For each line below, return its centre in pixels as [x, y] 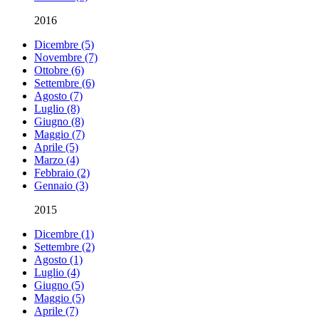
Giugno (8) [59, 122]
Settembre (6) [64, 83]
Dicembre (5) [64, 45]
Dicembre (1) [64, 234]
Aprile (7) [56, 311]
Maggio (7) [59, 135]
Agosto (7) [58, 96]
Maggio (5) [59, 298]
